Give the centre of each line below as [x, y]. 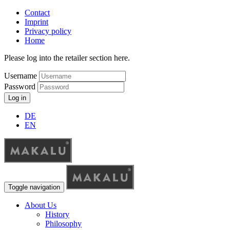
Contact [37, 13]
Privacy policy [48, 31]
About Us [41, 205]
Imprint [36, 22]
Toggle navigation [34, 187]
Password [21, 87]
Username [21, 76]
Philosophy [63, 224]
